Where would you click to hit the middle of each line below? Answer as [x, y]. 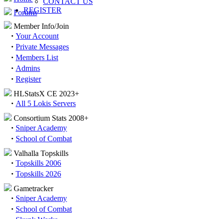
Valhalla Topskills [41, 153]
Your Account [37, 36]
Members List [37, 57]
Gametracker [33, 188]
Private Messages [42, 47]
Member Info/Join [41, 26]
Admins [28, 68]
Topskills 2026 [38, 174]
